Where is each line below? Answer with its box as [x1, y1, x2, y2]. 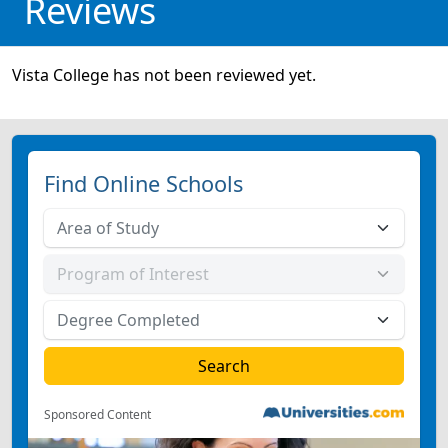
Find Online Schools [44, 169, 243, 199]
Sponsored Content [44, 406, 151, 424]
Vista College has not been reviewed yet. [12, 64, 316, 87]
